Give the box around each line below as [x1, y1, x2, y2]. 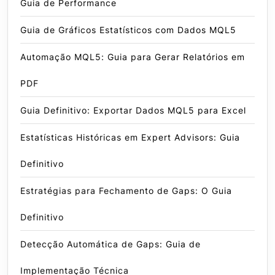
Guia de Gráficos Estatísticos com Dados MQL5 [20, 25, 236, 36]
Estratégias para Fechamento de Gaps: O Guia [20, 185, 232, 196]
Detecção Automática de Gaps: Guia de [20, 239, 201, 250]
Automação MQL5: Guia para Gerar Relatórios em [20, 52, 245, 63]
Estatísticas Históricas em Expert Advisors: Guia [20, 132, 240, 143]
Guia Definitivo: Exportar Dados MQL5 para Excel [20, 105, 246, 116]
